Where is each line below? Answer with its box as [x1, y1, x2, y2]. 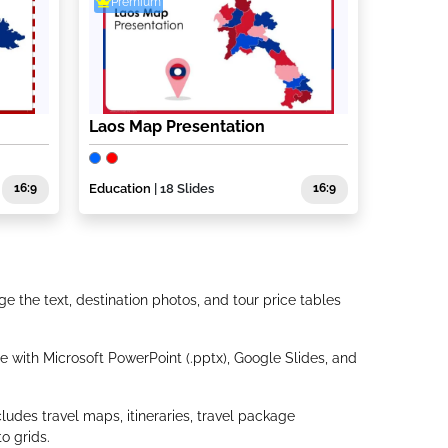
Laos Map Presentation [89, 117, 266, 137]
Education [89, 181, 152, 197]
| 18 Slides [151, 181, 215, 197]
